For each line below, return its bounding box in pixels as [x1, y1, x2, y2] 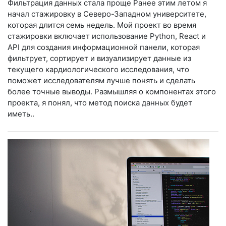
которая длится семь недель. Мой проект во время [8, 20, 196, 30]
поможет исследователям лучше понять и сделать [8, 75, 195, 85]
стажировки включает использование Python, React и [8, 31, 206, 41]
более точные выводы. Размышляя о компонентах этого [8, 86, 216, 96]
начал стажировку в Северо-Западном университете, [8, 9, 206, 19]
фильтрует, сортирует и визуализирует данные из [8, 53, 191, 63]
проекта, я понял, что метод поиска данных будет [8, 97, 192, 107]
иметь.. [8, 108, 34, 119]
